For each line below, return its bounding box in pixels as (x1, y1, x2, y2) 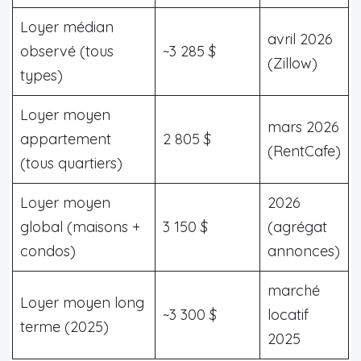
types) (20, 65, 63, 85)
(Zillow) (268, 53, 317, 73)
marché (268, 280, 320, 300)
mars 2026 (268, 117, 339, 136)
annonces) (268, 241, 340, 260)
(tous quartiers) (20, 153, 122, 172)
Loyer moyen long (20, 293, 144, 312)
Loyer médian (20, 17, 114, 36)
